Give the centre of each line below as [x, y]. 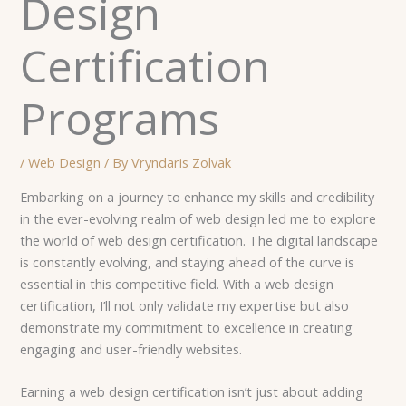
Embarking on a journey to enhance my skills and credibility [198, 196]
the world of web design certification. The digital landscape [199, 240]
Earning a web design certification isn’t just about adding [192, 392]
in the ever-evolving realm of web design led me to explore [198, 218]
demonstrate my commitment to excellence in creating [187, 327]
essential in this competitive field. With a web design [177, 283]
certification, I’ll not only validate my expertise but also [185, 305]
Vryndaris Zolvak [182, 163]
